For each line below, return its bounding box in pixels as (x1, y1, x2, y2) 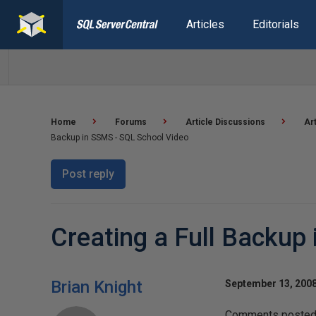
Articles (186, 18, 224, 31)
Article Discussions (186, 117, 265, 127)
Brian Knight (51, 277, 142, 297)
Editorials (252, 18, 299, 31)
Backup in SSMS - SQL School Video (51, 133, 188, 142)
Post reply (62, 167, 114, 181)
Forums (115, 117, 147, 127)
